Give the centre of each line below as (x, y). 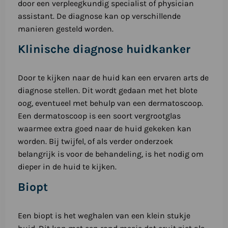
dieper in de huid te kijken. (67, 167)
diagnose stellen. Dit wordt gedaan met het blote (107, 91)
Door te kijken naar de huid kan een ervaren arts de (113, 78)
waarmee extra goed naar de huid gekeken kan (104, 129)
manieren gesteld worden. (65, 29)
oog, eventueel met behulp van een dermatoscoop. (110, 103)
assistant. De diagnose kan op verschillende (99, 16)
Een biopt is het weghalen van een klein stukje (104, 216)
